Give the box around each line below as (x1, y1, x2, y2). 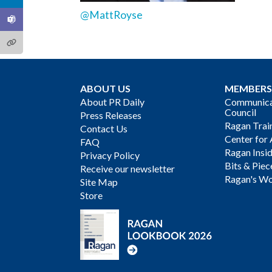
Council (225, 106, 257, 118)
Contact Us (80, 122, 127, 134)
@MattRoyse (80, 8, 143, 21)
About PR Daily (80, 95, 144, 107)
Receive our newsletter (80, 162, 175, 174)
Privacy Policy (80, 149, 140, 161)
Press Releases (80, 109, 141, 121)
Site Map (80, 175, 118, 188)
